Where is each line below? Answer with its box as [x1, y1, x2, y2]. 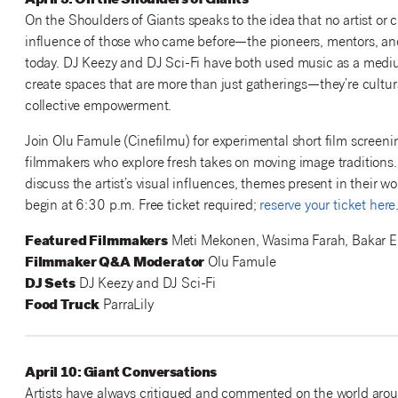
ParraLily [99, 298, 154, 314]
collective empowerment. [24, 99, 172, 115]
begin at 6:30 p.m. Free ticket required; [24, 199, 260, 215]
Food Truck [24, 298, 100, 314]
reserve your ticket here [259, 199, 396, 215]
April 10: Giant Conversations [24, 366, 218, 382]
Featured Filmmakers [24, 235, 168, 251]
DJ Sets [24, 277, 76, 293]
